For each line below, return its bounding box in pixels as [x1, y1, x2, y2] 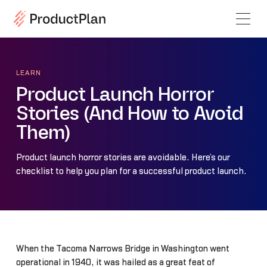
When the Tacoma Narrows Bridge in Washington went [15, 244, 229, 254]
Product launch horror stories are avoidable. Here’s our [15, 153, 230, 163]
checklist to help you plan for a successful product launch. [15, 167, 247, 176]
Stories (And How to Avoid [15, 104, 244, 125]
